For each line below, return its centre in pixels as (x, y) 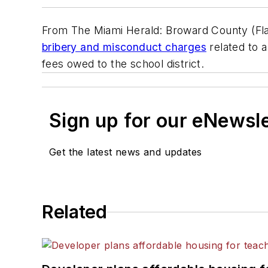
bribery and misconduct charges (124, 47)
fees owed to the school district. (123, 64)
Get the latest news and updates (126, 152)
